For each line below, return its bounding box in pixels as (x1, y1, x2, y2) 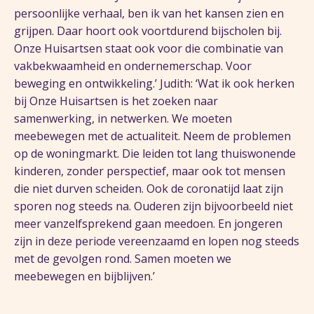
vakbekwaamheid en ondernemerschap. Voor (14, 58, 252, 74)
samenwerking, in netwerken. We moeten (14, 111, 232, 126)
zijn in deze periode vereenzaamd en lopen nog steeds (14, 233, 299, 249)
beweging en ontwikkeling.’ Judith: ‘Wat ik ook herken (14, 76, 294, 91)
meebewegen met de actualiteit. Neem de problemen (14, 128, 291, 144)
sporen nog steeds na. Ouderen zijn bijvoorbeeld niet (14, 198, 293, 214)
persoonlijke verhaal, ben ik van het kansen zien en (14, 6, 284, 21)
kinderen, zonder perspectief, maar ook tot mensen (14, 163, 285, 179)
